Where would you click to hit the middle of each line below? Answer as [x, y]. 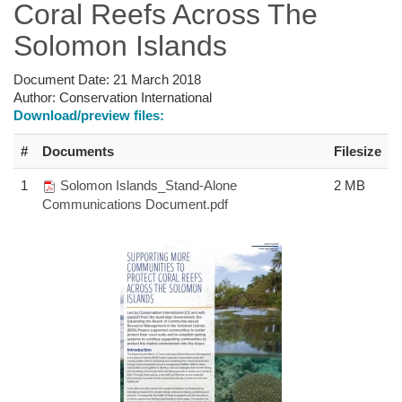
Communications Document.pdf [135, 204]
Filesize [358, 151]
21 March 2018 [157, 79]
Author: [36, 97]
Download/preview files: [89, 115]
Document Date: [63, 79]
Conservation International [135, 97]
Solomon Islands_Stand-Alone [149, 185]
